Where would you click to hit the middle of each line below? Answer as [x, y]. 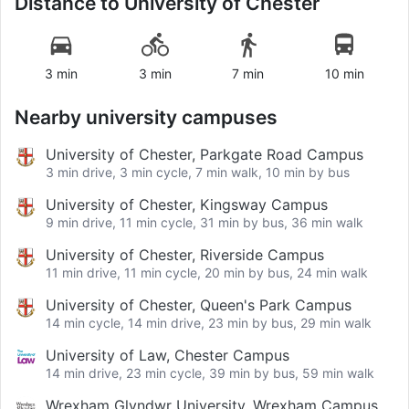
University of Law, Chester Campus [168, 355]
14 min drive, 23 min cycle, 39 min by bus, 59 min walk [210, 372]
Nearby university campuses [146, 117]
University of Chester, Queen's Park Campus [199, 304]
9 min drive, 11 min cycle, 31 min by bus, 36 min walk [204, 222]
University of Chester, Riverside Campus [185, 254]
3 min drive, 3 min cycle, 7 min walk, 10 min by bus [198, 172]
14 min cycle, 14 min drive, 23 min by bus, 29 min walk [209, 322]
